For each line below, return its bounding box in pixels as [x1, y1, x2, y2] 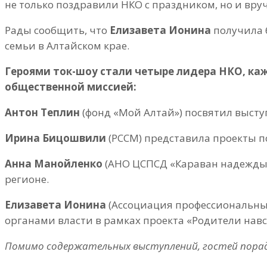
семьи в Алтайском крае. [5, 39, 129, 53]
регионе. [5, 172, 49, 187]
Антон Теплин [5, 105, 80, 120]
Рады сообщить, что [5, 23, 110, 38]
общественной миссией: [5, 80, 136, 94]
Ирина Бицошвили [5, 131, 106, 145]
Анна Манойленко [5, 157, 103, 171]
